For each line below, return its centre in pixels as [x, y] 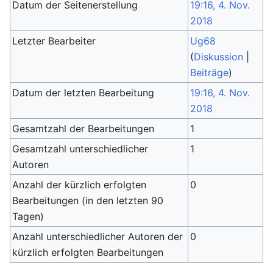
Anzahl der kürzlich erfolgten [80, 185]
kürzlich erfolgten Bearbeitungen [88, 252]
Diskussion [219, 57]
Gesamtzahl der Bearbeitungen [83, 129]
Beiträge [210, 73]
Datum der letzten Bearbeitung [83, 93]
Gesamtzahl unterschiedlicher [80, 149]
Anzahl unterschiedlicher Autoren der [98, 236]
